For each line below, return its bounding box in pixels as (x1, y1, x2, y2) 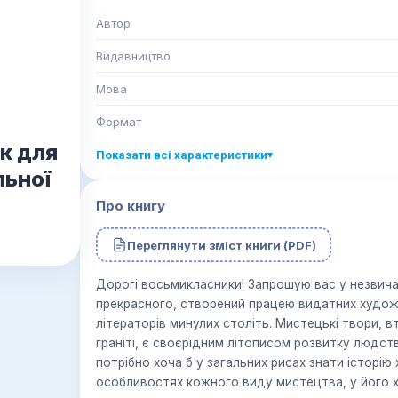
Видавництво (96, 49, 171, 63)
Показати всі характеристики (96, 148, 267, 162)
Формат (96, 115, 141, 129)
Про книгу (96, 197, 165, 214)
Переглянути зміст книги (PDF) (126, 237, 316, 252)
